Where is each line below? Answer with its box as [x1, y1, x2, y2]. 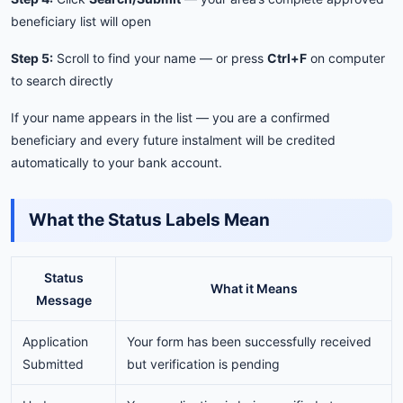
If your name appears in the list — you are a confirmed [11, 109, 330, 125]
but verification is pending [127, 355, 280, 372]
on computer [307, 49, 385, 66]
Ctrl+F [267, 49, 307, 66]
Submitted [22, 355, 84, 372]
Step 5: [11, 49, 53, 66]
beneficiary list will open [11, 13, 151, 29]
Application [22, 333, 88, 349]
